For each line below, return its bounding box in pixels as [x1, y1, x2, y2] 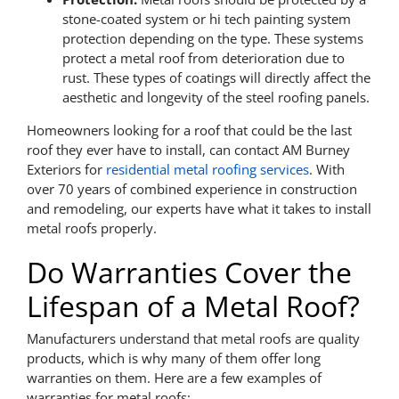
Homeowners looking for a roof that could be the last [26, 121, 352, 139]
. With [308, 160, 345, 178]
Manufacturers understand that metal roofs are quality [26, 329, 360, 347]
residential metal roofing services [105, 160, 309, 178]
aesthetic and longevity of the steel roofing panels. [61, 88, 370, 106]
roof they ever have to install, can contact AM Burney [26, 141, 350, 159]
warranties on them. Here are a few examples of [26, 368, 322, 387]
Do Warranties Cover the [26, 253, 352, 291]
